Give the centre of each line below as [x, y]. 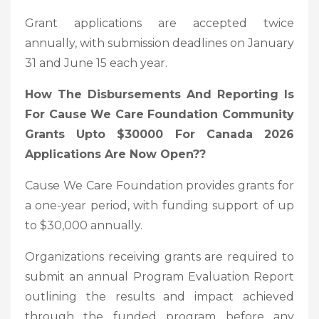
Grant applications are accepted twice [159, 23]
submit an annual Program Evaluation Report [159, 276]
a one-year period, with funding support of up [159, 205]
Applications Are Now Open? [112, 154]
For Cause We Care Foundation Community [159, 114]
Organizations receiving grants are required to [159, 256]
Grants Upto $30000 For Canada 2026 [159, 134]
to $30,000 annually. [84, 225]
